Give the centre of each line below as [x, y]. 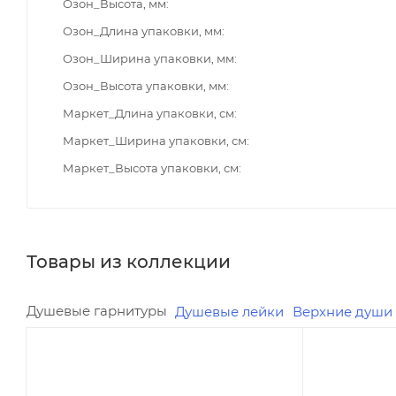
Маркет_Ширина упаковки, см [155, 140]
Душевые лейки [224, 311]
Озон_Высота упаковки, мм [145, 85]
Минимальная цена [102, 368]
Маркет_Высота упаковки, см [151, 168]
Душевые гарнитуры [95, 310]
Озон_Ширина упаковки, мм [148, 58]
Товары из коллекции [129, 261]
